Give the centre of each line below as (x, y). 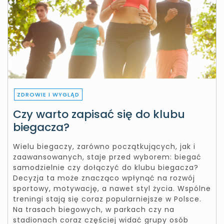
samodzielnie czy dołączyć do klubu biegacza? (106, 168)
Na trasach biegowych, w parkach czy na (94, 210)
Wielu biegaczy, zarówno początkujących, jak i (104, 147)
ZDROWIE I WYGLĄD (48, 95)
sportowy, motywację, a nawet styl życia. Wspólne (112, 189)
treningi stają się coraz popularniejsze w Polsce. (107, 199)
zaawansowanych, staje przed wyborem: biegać (107, 157)
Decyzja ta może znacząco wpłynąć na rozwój (104, 178)
